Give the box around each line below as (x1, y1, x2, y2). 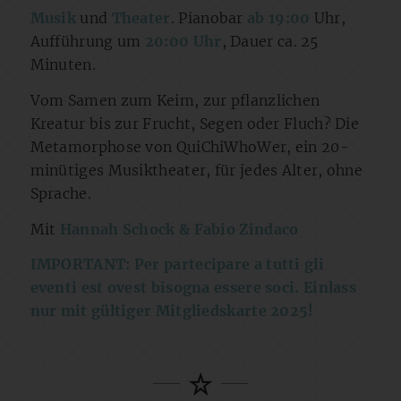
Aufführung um (30, 32, 145, 51)
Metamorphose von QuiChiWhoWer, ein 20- (30, 138, 349, 157)
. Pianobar (170, 9, 248, 28)
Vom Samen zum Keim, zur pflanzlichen (30, 91, 320, 110)
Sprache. (30, 184, 91, 203)
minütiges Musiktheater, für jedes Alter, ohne (30, 161, 363, 180)
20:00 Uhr (144, 32, 222, 51)
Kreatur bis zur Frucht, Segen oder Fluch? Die (30, 115, 360, 133)
